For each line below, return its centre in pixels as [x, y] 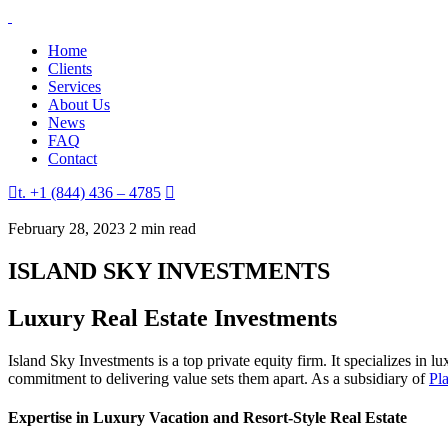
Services [74, 86]
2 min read [162, 228]
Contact [72, 158]
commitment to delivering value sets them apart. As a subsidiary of [218, 378]
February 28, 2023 [66, 228]
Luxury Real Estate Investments [172, 317]
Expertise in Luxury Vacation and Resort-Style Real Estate [207, 417]
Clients [70, 68]
